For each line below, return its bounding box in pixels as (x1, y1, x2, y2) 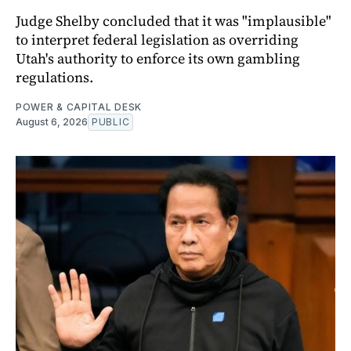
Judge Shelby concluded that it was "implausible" (16, 10, 331, 31)
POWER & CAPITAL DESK (16, 100, 142, 113)
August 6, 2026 (16, 115, 88, 128)
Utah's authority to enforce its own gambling (16, 48, 300, 68)
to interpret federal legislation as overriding (16, 29, 299, 49)
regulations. (16, 67, 93, 87)
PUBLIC (92, 115, 130, 128)
